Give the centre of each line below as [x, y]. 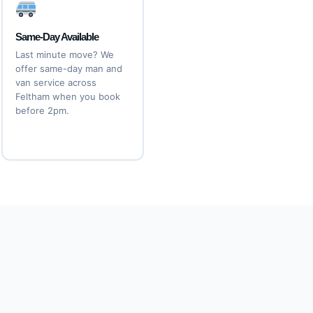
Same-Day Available [57, 37]
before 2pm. [42, 110]
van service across [56, 82]
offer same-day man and [68, 68]
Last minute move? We [64, 54]
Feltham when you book [67, 96]
